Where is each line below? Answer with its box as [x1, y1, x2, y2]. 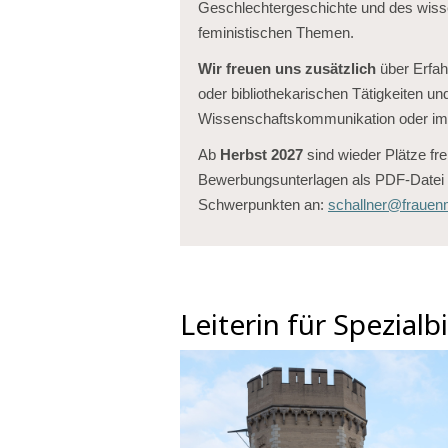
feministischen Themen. [198, 25, 354, 41]
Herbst [220, 147, 271, 163]
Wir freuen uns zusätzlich [198, 61, 376, 77]
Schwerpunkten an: [198, 197, 328, 213]
